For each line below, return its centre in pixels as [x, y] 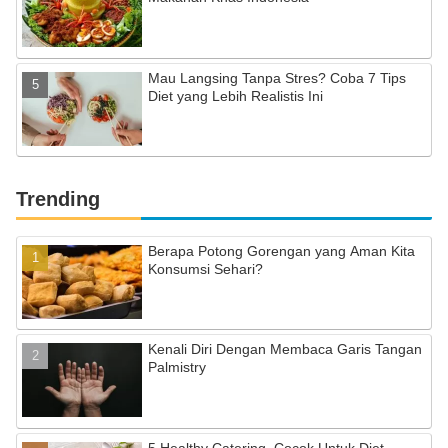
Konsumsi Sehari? [206, 268]
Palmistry [177, 367]
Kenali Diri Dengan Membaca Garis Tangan [285, 349]
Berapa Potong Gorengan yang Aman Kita [282, 250]
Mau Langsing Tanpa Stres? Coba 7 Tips [277, 77]
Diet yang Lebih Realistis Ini [236, 95]
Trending [58, 198]
